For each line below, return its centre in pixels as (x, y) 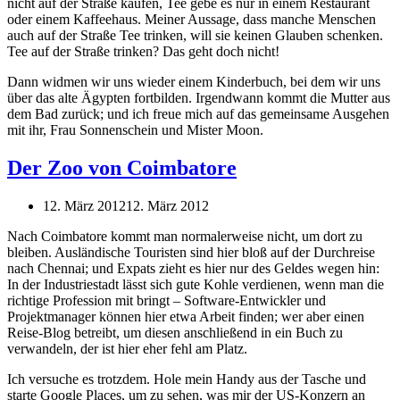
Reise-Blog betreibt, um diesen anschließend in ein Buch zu (175, 333)
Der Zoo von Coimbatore (122, 168)
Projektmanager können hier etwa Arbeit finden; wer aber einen (186, 317)
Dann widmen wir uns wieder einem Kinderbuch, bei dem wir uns (194, 82)
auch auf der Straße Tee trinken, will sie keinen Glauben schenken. (195, 36)
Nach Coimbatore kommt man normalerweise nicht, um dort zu (185, 237)
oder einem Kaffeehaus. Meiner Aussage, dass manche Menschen (192, 20)
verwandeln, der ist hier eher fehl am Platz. (127, 349)
